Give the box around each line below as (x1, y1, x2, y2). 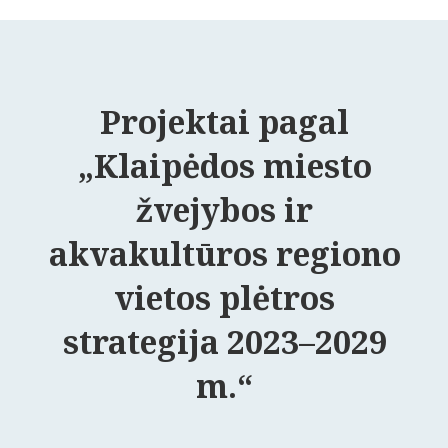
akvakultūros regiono (48, 232, 401, 275)
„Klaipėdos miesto (77, 144, 372, 187)
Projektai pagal (100, 100, 350, 143)
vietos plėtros (114, 276, 336, 319)
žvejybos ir (136, 188, 314, 231)
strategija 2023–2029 (62, 320, 387, 363)
